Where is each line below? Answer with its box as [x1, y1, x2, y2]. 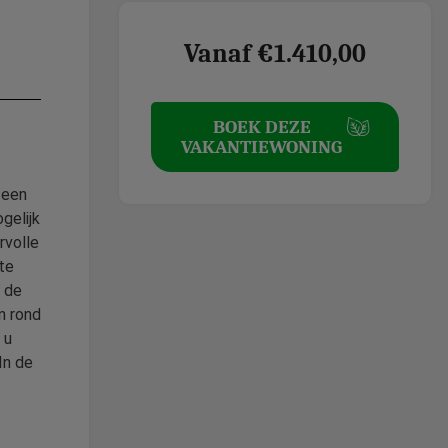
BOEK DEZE [212, 115, 311, 138]
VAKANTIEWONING [181, 135, 342, 158]
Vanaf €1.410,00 [184, 38, 366, 68]
